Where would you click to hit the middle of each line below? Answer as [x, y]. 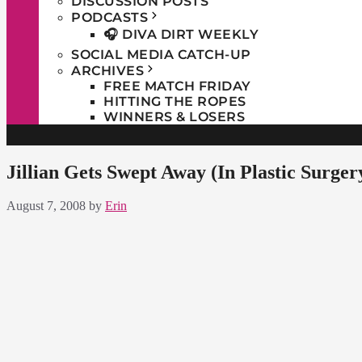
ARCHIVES [107, 70]
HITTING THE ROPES [175, 101]
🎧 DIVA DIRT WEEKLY [181, 34]
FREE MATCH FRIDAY [177, 86]
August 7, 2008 [46, 206]
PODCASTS [109, 17]
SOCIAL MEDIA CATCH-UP [161, 54]
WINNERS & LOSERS [174, 116]
